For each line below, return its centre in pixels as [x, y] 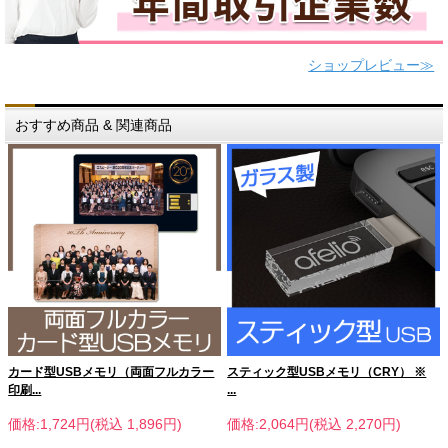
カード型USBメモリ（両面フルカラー [111, 371]
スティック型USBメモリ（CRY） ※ [327, 371]
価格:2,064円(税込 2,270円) [314, 423]
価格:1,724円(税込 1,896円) [95, 423]
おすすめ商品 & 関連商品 [93, 124]
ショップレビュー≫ [371, 64]
